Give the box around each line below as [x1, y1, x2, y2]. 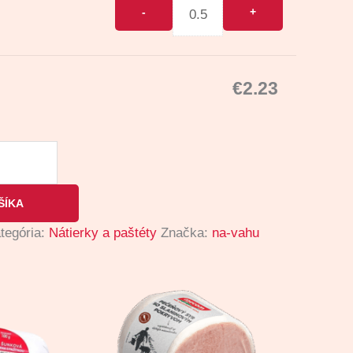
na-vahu [212, 225, 259, 240]
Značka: [161, 225, 212, 240]
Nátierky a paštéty [49, 225, 157, 240]
